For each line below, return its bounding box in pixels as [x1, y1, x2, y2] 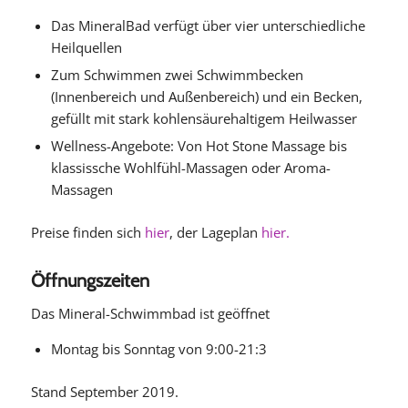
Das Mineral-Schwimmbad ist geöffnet [30, 303, 270, 322]
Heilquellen [50, 37, 122, 56]
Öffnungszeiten [30, 269, 149, 291]
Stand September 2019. [30, 382, 178, 402]
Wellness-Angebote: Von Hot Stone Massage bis [50, 136, 347, 155]
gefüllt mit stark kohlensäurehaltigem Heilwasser [50, 108, 357, 127]
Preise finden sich [30, 222, 145, 241]
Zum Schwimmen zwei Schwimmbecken [50, 65, 303, 84]
